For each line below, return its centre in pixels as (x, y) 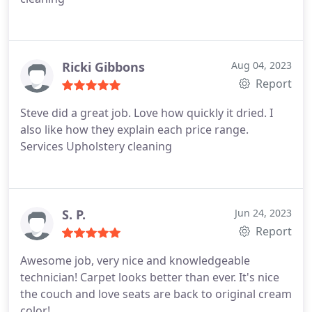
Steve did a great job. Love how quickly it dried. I (147, 113)
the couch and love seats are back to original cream (156, 294)
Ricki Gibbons (103, 67)
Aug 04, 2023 (262, 65)
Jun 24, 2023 (263, 213)
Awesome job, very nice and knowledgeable (135, 260)
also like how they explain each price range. (134, 130)
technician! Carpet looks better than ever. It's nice (150, 277)
